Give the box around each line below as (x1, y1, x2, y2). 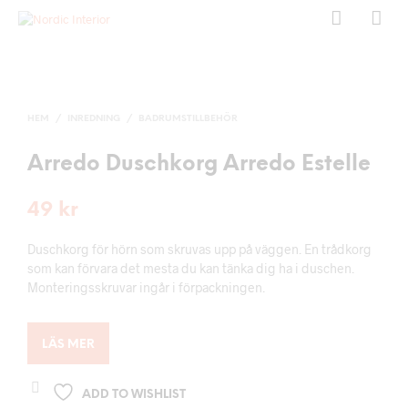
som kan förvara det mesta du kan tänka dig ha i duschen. (27, 260, 354, 276)
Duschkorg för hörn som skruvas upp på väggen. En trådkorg (27, 241, 372, 257)
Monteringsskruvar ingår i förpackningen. (27, 280, 265, 295)
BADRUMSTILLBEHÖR (138, 114, 238, 124)
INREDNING (67, 114, 120, 124)
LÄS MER (42, 339, 95, 351)
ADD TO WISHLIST (82, 389, 186, 401)
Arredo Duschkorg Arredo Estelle (27, 154, 371, 176)
